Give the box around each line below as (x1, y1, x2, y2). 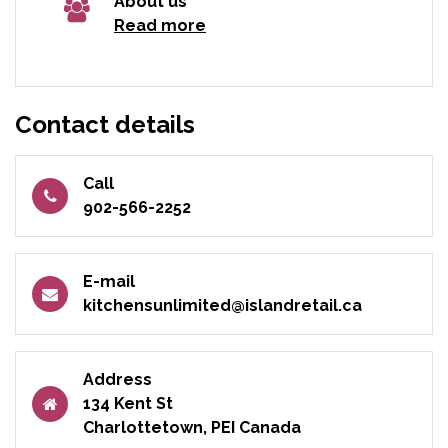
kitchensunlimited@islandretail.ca (83, 295, 362, 315)
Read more (114, 15, 206, 35)
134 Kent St (83, 393, 173, 413)
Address (83, 369, 152, 389)
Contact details (15, 109, 195, 139)
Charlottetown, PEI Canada (83, 417, 301, 437)
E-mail (83, 271, 135, 291)
